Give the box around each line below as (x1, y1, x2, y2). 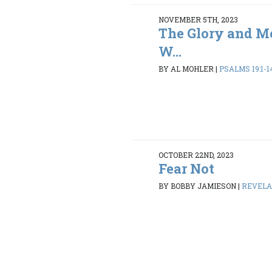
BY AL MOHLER (158, 64, 214, 74)
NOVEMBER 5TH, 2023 (158, 14, 239, 24)
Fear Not (158, 159, 215, 177)
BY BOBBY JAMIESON (158, 181, 237, 191)
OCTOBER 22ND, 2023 (158, 149, 234, 160)
